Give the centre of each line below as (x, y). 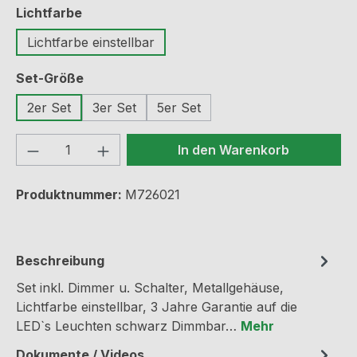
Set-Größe (50, 78)
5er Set (179, 108)
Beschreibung (60, 261)
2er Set (49, 108)
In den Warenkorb (234, 150)
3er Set (114, 108)
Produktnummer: (71, 195)
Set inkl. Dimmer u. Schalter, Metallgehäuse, (150, 288)
